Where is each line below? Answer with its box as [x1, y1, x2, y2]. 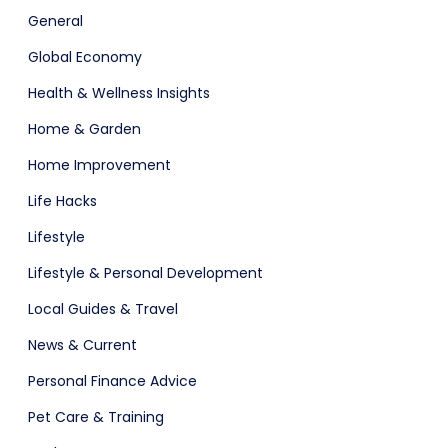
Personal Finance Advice [28, 370, 197, 391]
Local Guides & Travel [28, 298, 178, 319]
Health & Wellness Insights [28, 82, 210, 103]
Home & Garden [28, 118, 141, 139]
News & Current [28, 334, 137, 355]
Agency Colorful [195, 399, 325, 423]
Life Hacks [28, 190, 97, 211]
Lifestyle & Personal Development [28, 262, 263, 283]
